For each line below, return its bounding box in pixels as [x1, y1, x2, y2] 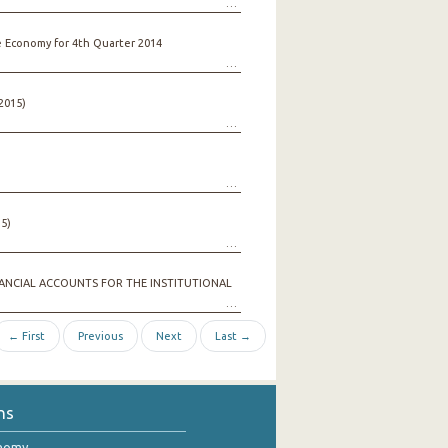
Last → [214, 330, 251, 342]
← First [7, 330, 45, 342]
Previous [77, 330, 123, 342]
